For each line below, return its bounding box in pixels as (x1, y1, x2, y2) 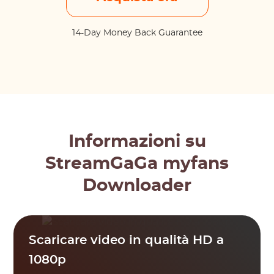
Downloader (83, 177, 191, 194)
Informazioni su (68, 133, 206, 150)
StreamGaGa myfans (45, 155, 229, 172)
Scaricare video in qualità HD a (29, 234, 224, 246)
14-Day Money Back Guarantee (72, 29, 202, 37)
